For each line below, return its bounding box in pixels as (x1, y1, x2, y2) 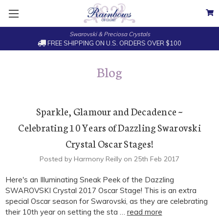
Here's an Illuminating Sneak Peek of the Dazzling (5, 175, 174, 185)
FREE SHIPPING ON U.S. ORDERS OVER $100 (45, 39, 181, 47)
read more (127, 207, 162, 217)
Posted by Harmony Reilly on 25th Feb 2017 (40, 154, 179, 164)
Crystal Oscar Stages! (65, 136, 154, 151)
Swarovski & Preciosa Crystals (69, 30, 150, 38)
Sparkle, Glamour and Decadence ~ (36, 104, 183, 118)
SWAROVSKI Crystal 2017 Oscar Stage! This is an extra (5, 186, 197, 196)
